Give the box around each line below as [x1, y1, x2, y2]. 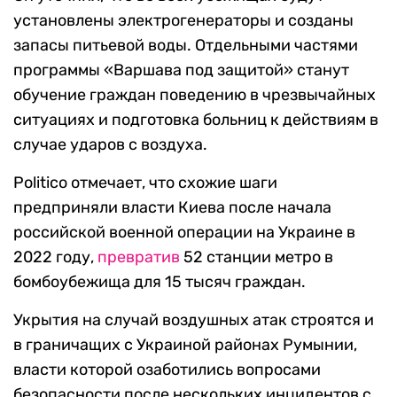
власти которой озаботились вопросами [13, 360, 321, 380]
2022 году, [13, 247, 97, 268]
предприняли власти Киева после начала [13, 198, 331, 218]
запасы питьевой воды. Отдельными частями [13, 35, 358, 56]
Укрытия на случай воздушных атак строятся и [13, 310, 374, 331]
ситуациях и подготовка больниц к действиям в [13, 110, 378, 130]
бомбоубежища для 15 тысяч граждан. [13, 272, 306, 292]
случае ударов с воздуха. [13, 135, 207, 155]
